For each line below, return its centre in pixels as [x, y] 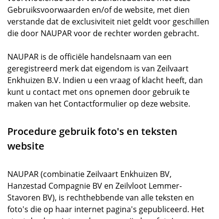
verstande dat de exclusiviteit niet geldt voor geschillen [108, 22]
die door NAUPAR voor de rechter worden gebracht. [103, 33]
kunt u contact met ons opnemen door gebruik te [99, 92]
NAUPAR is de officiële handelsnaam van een [89, 57]
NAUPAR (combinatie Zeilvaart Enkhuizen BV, [89, 174]
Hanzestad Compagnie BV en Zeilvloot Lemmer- [95, 186]
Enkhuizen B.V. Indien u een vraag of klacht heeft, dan [105, 80]
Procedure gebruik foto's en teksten [92, 131]
